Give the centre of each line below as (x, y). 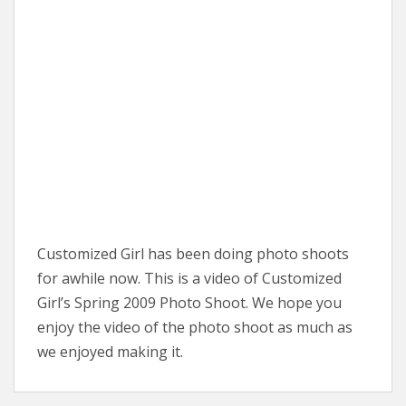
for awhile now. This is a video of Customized (189, 278)
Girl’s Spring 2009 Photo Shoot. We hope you (189, 303)
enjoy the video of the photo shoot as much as (195, 327)
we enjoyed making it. (110, 352)
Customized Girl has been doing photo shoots (193, 254)
